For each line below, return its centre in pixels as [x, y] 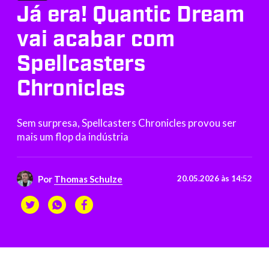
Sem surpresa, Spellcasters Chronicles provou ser [127, 123]
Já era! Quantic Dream [131, 14]
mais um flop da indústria [73, 137]
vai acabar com [96, 39]
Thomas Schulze [89, 179]
